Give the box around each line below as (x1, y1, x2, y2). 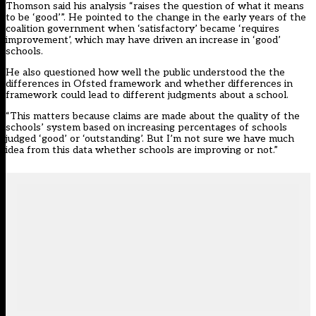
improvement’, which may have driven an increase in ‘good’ (6, 34, 281, 47)
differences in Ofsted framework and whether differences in (6, 78, 293, 90)
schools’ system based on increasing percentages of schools (6, 121, 287, 134)
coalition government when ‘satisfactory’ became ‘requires (6, 23, 279, 35)
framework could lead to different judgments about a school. (6, 89, 288, 102)
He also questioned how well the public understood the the (6, 66, 285, 79)
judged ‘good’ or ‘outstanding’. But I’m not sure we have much (6, 133, 294, 145)
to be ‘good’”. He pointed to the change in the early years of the (6, 11, 306, 24)
